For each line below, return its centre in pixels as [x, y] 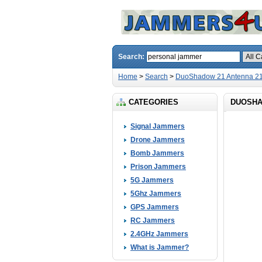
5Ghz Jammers [156, 194]
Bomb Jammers [157, 153]
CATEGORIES [154, 102]
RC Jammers [153, 220]
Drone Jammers [158, 140]
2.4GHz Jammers [159, 234]
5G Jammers [152, 180]
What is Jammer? [160, 247]
